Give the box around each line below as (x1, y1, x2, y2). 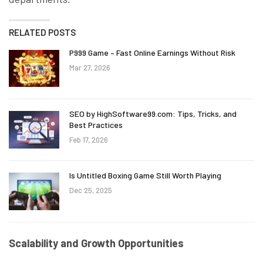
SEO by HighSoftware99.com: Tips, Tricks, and (69, 109, 237, 119)
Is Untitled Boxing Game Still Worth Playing (69, 170, 221, 181)
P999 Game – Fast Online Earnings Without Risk (69, 47, 235, 58)
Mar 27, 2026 (69, 62, 110, 72)
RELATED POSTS (9, 26, 76, 38)
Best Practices (69, 120, 123, 130)
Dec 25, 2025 (69, 186, 112, 195)
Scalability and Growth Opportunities (9, 236, 184, 249)
